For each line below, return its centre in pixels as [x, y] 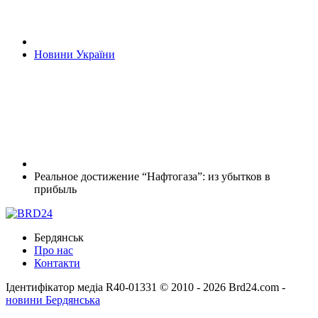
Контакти [57, 263]
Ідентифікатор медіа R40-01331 [81, 287]
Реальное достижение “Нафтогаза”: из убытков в [152, 176]
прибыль [55, 189]
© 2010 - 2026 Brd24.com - [223, 287]
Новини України [75, 54]
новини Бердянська [53, 300]
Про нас [54, 250]
